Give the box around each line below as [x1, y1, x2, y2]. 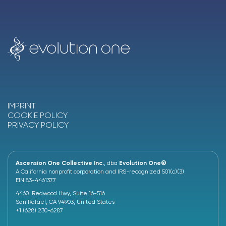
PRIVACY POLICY [8, 120, 69, 130]
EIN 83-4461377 [16, 177, 56, 184]
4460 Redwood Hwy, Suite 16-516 [16, 190, 105, 197]
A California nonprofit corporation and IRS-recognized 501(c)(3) [16, 168, 184, 176]
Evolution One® [119, 159, 166, 167]
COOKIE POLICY [8, 110, 68, 121]
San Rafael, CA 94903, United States [16, 198, 115, 206]
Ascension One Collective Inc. [16, 159, 104, 167]
